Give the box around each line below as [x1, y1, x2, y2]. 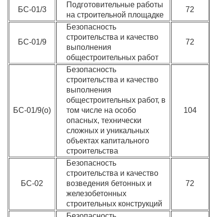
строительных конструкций [66, 200, 163, 208]
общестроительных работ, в [66, 96, 166, 104]
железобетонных [66, 189, 127, 198]
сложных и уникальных [66, 126, 150, 135]
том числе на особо [66, 106, 137, 114]
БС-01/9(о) [13, 106, 51, 114]
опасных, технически [66, 116, 142, 124]
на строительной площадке [66, 11, 164, 19]
